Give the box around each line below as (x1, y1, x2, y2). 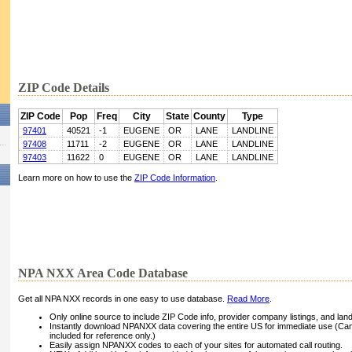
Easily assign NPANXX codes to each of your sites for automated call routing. (49, 340, 343, 350)
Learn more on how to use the (18, 173, 134, 183)
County (193, 111, 225, 123)
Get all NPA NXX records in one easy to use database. (18, 294, 227, 304)
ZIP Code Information (134, 173, 215, 183)
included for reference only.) (49, 331, 156, 341)
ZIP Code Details (18, 81, 109, 95)
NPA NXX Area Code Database (18, 266, 188, 280)
